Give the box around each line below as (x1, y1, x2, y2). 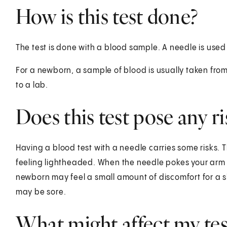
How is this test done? (15, 3, 198, 29)
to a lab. (15, 81, 48, 90)
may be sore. (15, 187, 66, 197)
